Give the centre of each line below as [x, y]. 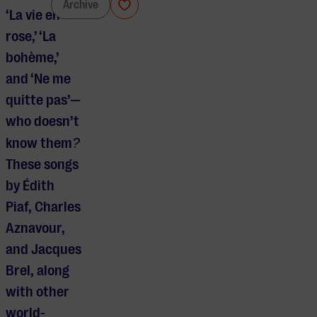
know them [39, 144]
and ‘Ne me [38, 79]
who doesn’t [42, 122]
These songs [42, 165]
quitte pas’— [43, 100]
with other [38, 292]
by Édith [30, 186]
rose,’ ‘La [31, 37]
